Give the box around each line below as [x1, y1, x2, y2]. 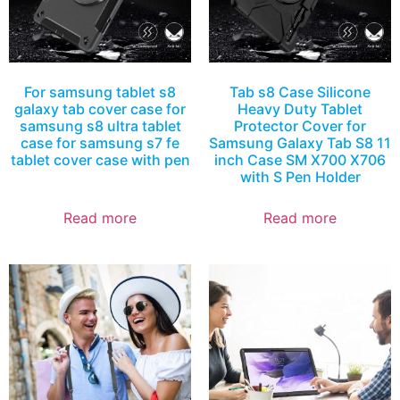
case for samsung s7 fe [21, 134, 179, 153]
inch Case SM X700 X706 [214, 151, 386, 170]
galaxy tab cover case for [14, 100, 186, 119]
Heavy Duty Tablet [237, 100, 362, 119]
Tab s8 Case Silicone [229, 83, 371, 102]
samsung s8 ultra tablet [19, 117, 181, 136]
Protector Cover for [234, 117, 366, 136]
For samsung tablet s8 [24, 83, 176, 102]
